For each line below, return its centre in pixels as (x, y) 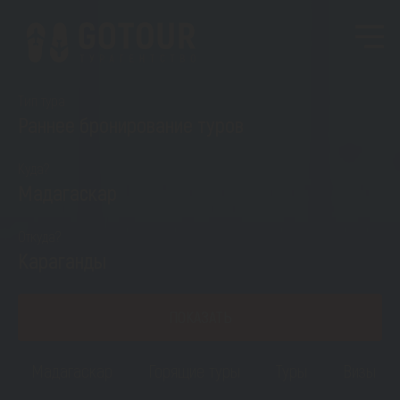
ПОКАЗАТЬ (200, 317)
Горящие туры (194, 371)
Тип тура (42, 100)
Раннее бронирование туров (131, 125)
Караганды (62, 260)
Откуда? (40, 236)
